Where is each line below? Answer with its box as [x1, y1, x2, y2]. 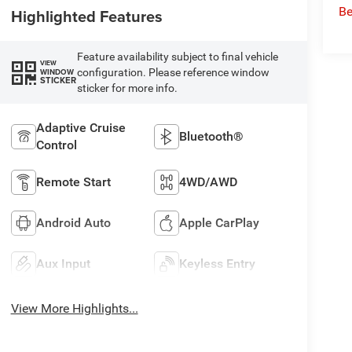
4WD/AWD [179, 174, 238, 189]
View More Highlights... [10, 300, 138, 316]
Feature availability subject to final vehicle [76, 49, 278, 63]
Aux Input [35, 255, 90, 271]
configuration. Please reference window [76, 65, 269, 79]
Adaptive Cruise [35, 119, 126, 135]
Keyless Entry [179, 255, 256, 271]
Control [35, 137, 77, 152]
